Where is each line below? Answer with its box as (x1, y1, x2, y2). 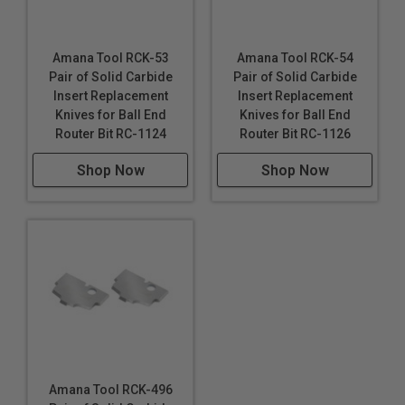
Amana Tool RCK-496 (48, 382, 173, 397)
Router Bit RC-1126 (239, 127, 351, 141)
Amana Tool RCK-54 (236, 51, 353, 65)
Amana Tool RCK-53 (52, 51, 169, 65)
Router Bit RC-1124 (54, 127, 166, 141)
